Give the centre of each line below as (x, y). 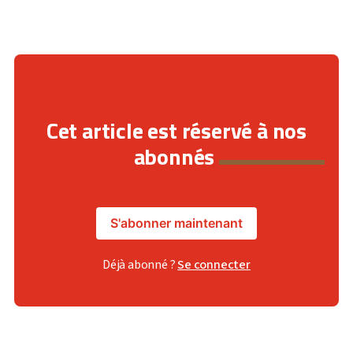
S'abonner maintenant (176, 223)
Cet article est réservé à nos (176, 130)
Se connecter (214, 265)
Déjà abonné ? (140, 265)
